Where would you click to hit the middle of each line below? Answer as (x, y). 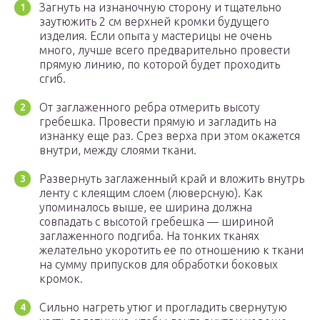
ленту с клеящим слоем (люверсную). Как (151, 193)
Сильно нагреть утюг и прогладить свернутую (163, 307)
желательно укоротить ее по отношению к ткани (171, 250)
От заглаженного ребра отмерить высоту (150, 107)
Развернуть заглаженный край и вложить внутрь (172, 179)
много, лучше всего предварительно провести (165, 50)
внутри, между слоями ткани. (118, 150)
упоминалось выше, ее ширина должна (146, 207)
